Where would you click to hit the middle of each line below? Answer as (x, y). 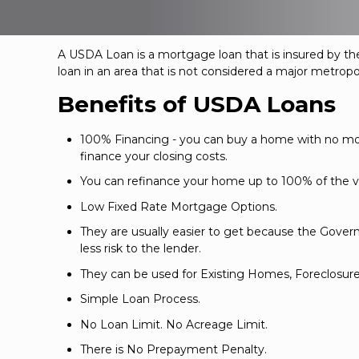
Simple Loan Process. (140, 299)
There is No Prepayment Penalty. (173, 350)
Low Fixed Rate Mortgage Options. (179, 206)
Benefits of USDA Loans (197, 105)
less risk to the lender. (141, 249)
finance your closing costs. (154, 156)
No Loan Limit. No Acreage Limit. (174, 324)
